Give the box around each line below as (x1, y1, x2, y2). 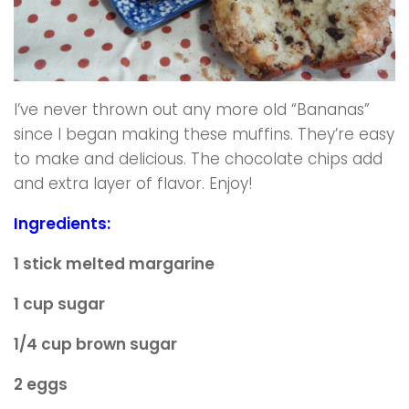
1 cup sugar (14, 292, 105, 315)
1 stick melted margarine (14, 252, 215, 275)
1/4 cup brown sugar (14, 332, 177, 355)
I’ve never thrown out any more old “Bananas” (14, 98, 370, 121)
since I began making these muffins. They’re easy (14, 122, 394, 145)
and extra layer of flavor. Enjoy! (14, 172, 253, 194)
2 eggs (14, 372, 68, 395)
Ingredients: (14, 212, 110, 235)
